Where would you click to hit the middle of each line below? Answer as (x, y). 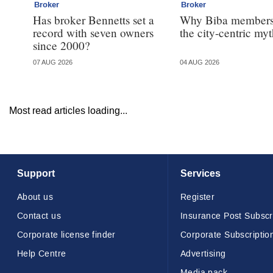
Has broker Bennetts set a (93, 19)
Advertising (203, 254)
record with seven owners (93, 32)
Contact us (39, 216)
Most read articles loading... (68, 111)
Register (197, 197)
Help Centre (41, 254)
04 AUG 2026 (200, 62)
